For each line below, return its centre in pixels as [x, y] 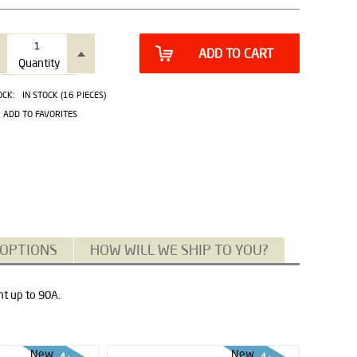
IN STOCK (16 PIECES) [64, 95]
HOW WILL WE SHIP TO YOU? [179, 249]
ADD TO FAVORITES [40, 114]
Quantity [39, 63]
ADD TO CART [235, 53]
